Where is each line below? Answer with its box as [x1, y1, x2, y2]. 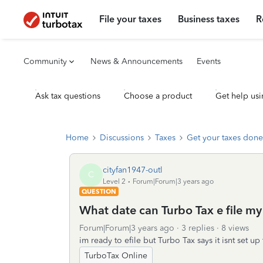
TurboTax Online [85, 251, 147, 261]
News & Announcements [90, 56, 183, 66]
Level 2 [103, 177, 126, 186]
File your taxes [99, 14, 162, 25]
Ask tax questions [35, 91, 100, 101]
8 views [221, 223, 249, 233]
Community [23, 56, 67, 66]
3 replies [181, 223, 214, 233]
